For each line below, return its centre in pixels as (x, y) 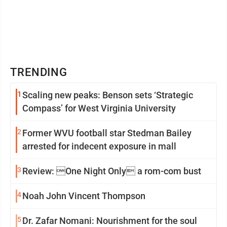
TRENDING (39, 72)
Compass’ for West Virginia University (99, 108)
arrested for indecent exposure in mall (99, 146)
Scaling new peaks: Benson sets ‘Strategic (108, 95)
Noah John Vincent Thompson (84, 196)
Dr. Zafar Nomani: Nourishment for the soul (110, 221)
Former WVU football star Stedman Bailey (107, 133)
